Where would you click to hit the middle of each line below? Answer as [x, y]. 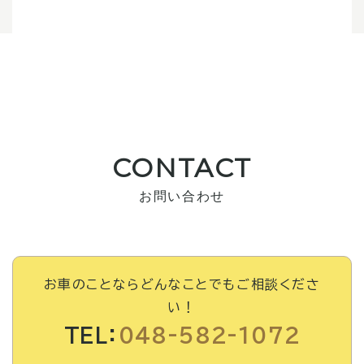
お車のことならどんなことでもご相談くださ [182, 285]
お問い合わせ [182, 197]
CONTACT [182, 168]
